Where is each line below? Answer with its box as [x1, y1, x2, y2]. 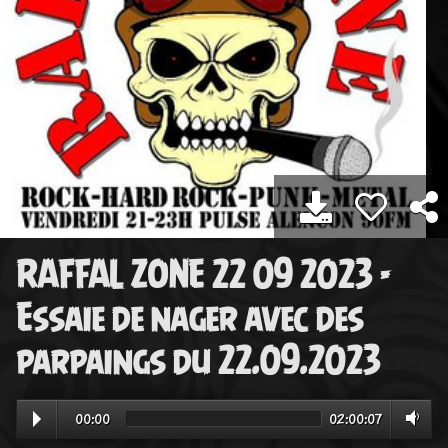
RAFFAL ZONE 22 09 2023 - [16, 254, 390, 297]
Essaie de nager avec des [16, 297, 363, 340]
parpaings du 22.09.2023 [16, 340, 380, 383]
